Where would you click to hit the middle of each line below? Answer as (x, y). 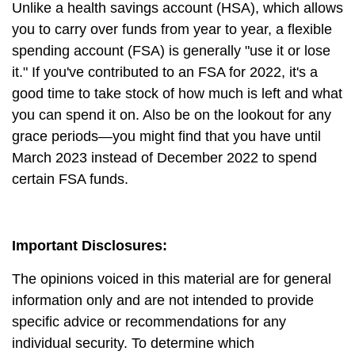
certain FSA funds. (70, 179)
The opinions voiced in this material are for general (172, 279)
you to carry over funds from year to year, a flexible (172, 29)
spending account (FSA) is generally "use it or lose (171, 51)
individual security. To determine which (133, 343)
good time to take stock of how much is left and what (177, 94)
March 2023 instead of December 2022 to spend (164, 158)
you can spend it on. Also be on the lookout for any (172, 115)
